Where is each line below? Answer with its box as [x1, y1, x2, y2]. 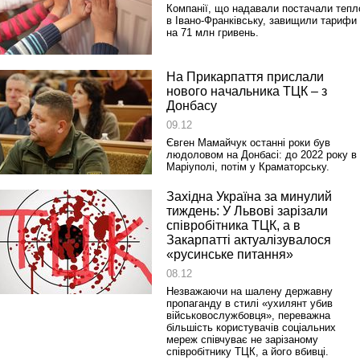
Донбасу [166, 99, 217, 112]
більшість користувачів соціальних [166, 321, 336, 333]
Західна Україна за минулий [166, 190, 332, 203]
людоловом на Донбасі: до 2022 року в [166, 149, 357, 161]
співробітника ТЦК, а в [166, 219, 301, 232]
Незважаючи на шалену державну [166, 285, 333, 297]
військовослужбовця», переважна [166, 309, 330, 321]
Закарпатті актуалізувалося [166, 233, 331, 247]
